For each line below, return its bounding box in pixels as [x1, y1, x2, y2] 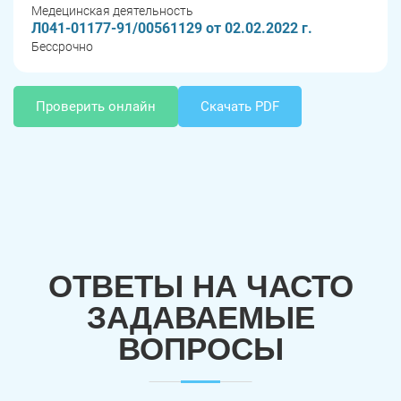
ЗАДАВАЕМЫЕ [86, 300, 315, 336]
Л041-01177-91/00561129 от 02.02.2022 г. [31, 20, 312, 38]
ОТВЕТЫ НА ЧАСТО [47, 269, 354, 304]
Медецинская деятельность [31, 4, 193, 19]
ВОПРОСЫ [117, 331, 284, 367]
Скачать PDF [200, 98, 279, 115]
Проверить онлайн [36, 98, 156, 115]
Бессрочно [31, 39, 93, 55]
